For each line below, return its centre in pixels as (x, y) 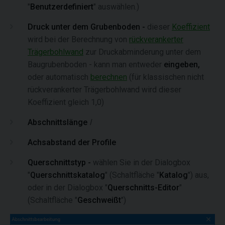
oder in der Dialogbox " (68, 188)
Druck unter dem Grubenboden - (87, 27)
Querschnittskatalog (68, 175)
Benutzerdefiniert (62, 7)
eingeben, (182, 65)
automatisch (67, 77)
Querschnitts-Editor (143, 188)
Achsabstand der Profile (72, 142)
